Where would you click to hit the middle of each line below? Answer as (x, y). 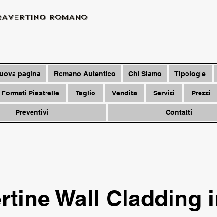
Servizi (164, 93)
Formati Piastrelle (30, 93)
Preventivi (32, 112)
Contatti (179, 112)
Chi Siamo (145, 74)
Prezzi (201, 93)
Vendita (124, 93)
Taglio (85, 93)
